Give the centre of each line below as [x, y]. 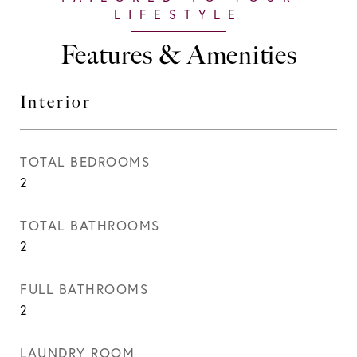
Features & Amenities [178, 55]
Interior [56, 102]
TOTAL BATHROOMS [90, 225]
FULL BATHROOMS [84, 289]
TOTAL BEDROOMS [85, 161]
